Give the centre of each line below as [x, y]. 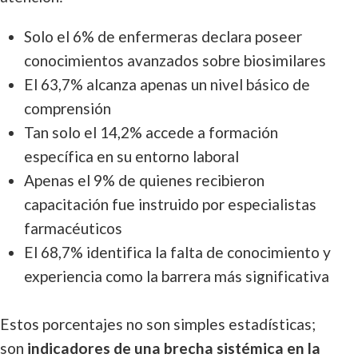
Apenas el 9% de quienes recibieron [144, 180]
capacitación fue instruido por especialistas [170, 204]
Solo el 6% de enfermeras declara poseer [163, 36]
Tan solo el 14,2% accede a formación [151, 132]
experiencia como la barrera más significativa [177, 276]
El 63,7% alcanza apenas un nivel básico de [167, 84]
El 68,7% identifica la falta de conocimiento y [177, 252]
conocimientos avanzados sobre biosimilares [175, 60]
